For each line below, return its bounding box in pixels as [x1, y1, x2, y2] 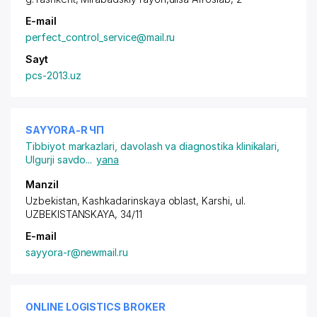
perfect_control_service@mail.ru [25, 31, 175, 43]
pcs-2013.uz [25, 69, 81, 81]
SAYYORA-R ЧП [25, 124, 105, 136]
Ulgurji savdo [25, 154, 86, 166]
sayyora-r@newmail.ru [25, 246, 128, 258]
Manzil [25, 178, 59, 190]
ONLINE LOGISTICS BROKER [25, 301, 166, 313]
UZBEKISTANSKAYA [25, 208, 115, 220]
